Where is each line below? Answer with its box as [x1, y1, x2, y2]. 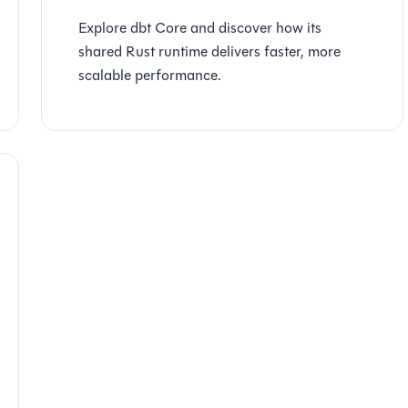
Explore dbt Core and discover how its [78, 17, 322, 38]
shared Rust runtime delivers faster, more [78, 41, 342, 62]
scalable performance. [78, 65, 222, 86]
